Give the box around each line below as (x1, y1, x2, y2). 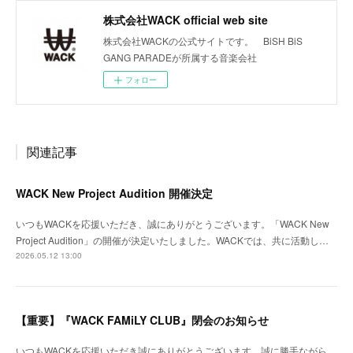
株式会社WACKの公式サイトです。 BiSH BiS (103, 34, 303, 47)
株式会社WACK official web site (103, 12, 268, 28)
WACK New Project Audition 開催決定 (16, 185, 213, 201)
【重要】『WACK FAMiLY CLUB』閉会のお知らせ (16, 312, 269, 328)
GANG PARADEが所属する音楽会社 (103, 50, 257, 64)
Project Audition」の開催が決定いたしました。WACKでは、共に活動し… (16, 233, 329, 247)
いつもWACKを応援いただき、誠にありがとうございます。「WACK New (16, 217, 329, 230)
